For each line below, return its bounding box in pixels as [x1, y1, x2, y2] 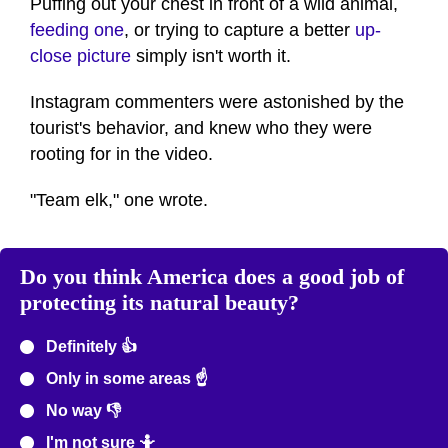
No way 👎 [42, 401, 121, 419]
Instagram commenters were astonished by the [30, 91, 404, 112]
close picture [30, 45, 131, 66]
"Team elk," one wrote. [30, 189, 208, 210]
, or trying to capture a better [124, 19, 355, 40]
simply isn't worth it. [131, 45, 291, 66]
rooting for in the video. [30, 143, 213, 164]
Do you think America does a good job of [20, 263, 404, 289]
